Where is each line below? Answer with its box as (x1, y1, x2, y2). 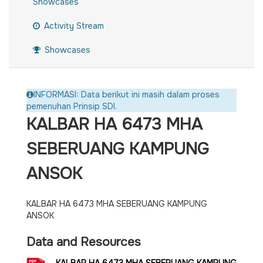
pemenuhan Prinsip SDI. (26, 101, 117, 112)
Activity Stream (42, 21, 104, 32)
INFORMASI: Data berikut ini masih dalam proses (33, 89, 220, 100)
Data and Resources (26, 234, 141, 250)
